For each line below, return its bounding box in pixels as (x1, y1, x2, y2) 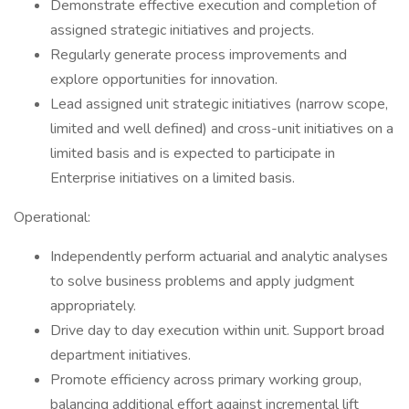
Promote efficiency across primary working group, (50, 370, 362, 390)
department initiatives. (50, 345, 191, 365)
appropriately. (50, 296, 136, 316)
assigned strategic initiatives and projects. (50, 20, 314, 40)
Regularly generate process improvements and (50, 45, 347, 65)
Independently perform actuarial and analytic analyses (50, 246, 388, 267)
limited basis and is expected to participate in (50, 143, 335, 163)
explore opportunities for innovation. (50, 69, 278, 89)
